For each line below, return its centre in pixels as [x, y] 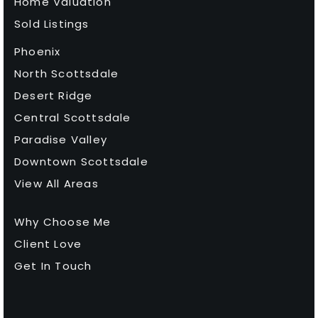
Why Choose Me [63, 221]
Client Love [48, 243]
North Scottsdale [67, 73]
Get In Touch [53, 265]
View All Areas [56, 183]
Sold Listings [52, 23]
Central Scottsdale [73, 117]
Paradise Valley [61, 139]
